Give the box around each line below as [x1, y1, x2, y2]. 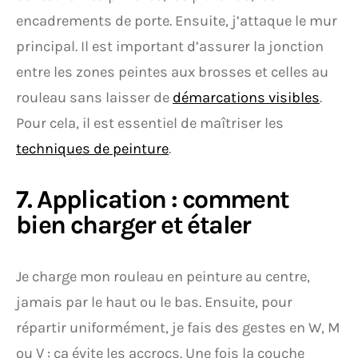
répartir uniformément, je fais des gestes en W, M [16, 319, 340, 336]
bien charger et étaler [16, 210, 251, 240]
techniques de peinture [16, 140, 169, 157]
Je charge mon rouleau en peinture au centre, [16, 268, 310, 285]
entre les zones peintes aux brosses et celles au [16, 63, 328, 81]
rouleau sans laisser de [16, 89, 173, 106]
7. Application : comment [16, 185, 289, 214]
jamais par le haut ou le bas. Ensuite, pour [16, 293, 292, 311]
